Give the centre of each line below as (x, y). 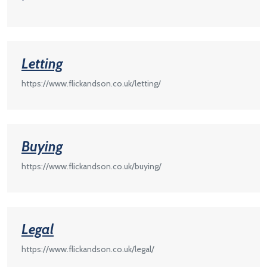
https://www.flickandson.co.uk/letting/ (91, 83)
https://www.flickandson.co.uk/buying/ (91, 166)
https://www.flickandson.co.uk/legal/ (88, 249)
